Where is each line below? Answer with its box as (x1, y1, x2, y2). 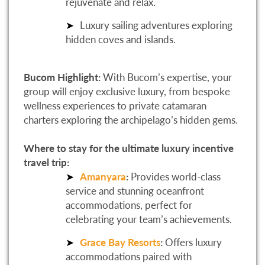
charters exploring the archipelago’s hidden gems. (24, 114, 238, 127)
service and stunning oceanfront (66, 185, 204, 198)
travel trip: (24, 156, 69, 169)
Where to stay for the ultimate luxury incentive (24, 142, 234, 155)
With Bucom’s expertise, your (101, 71, 232, 84)
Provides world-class (128, 170, 221, 183)
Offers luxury (163, 236, 222, 249)
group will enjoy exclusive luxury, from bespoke (24, 85, 230, 98)
